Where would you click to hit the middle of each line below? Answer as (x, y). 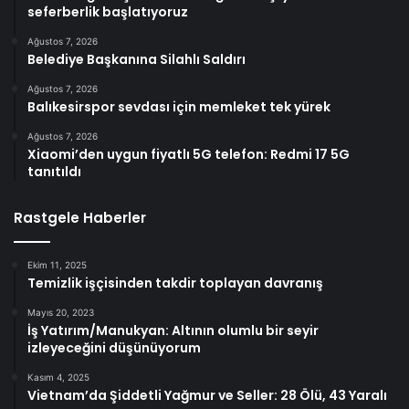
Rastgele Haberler (80, 217)
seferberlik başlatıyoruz (108, 11)
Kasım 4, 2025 (58, 377)
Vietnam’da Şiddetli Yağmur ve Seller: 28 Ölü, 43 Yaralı (207, 395)
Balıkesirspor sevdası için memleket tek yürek (179, 106)
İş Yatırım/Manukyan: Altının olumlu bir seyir (173, 330)
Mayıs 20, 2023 (61, 312)
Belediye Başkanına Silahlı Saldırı (136, 59)
